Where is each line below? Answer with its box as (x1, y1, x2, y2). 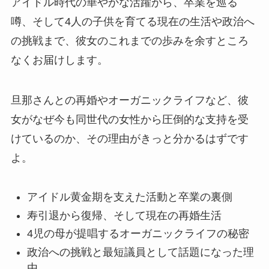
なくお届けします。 (10, 53, 108, 66)
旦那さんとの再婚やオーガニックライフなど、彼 (10, 94, 249, 107)
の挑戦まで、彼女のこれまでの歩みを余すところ (10, 34, 249, 47)
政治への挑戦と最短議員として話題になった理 (26, 246, 254, 258)
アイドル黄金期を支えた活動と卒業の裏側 (26, 191, 232, 204)
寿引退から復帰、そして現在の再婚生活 (26, 209, 222, 222)
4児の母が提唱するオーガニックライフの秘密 (26, 228, 249, 240)
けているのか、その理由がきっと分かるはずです (10, 133, 249, 145)
